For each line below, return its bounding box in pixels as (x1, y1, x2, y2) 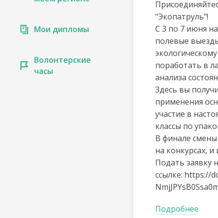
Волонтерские (34, 54, 91, 65)
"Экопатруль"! (155, 11, 209, 22)
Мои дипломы (34, 24, 89, 35)
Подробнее (155, 203, 199, 214)
